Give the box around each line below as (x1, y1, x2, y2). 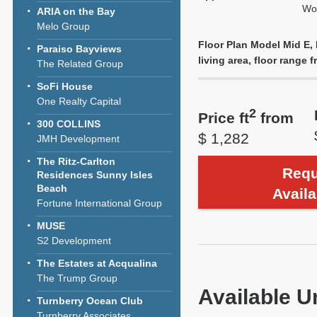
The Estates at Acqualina (37, 258, 157, 269)
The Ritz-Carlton (37, 156, 115, 167)
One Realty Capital (37, 96, 121, 107)
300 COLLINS (37, 118, 100, 129)
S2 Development (37, 235, 111, 246)
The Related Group (37, 58, 123, 69)
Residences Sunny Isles (37, 169, 153, 180)
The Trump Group (37, 272, 117, 284)
